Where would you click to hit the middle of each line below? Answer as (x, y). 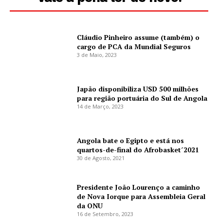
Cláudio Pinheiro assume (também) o (138, 37)
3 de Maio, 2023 (97, 55)
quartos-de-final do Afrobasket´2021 (138, 149)
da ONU (90, 205)
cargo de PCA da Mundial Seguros (134, 47)
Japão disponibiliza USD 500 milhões (138, 89)
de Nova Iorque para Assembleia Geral (141, 196)
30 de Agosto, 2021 (101, 158)
